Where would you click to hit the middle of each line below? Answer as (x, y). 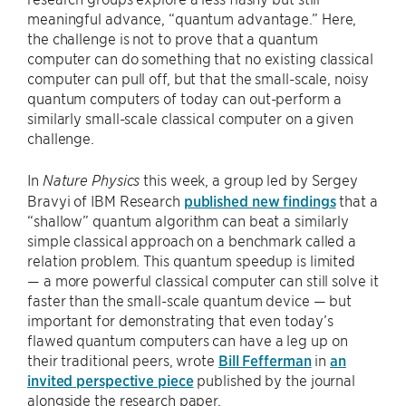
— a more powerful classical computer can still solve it (203, 280)
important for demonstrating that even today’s (180, 320)
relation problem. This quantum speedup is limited (192, 261)
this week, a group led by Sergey (249, 180)
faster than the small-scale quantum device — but (190, 300)
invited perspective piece (111, 380)
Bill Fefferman (265, 360)
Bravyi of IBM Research (106, 201)
